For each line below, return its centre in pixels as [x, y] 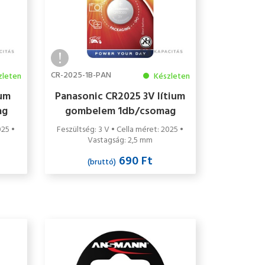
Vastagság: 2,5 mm [120, 140]
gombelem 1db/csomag [120, 111]
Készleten [171, 76]
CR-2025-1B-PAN [81, 75]
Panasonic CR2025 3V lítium [120, 96]
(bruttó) [102, 162]
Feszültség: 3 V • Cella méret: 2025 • [120, 130]
